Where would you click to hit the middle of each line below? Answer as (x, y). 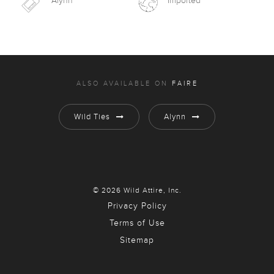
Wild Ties (92, 117)
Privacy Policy (137, 206)
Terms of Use (137, 223)
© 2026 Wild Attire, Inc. (137, 190)
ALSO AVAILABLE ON (124, 83)
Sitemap (137, 240)
